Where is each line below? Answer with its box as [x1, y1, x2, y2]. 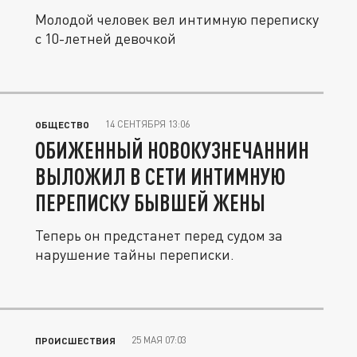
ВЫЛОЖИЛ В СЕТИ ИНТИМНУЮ [35, 163, 285, 190]
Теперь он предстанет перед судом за [35, 226, 283, 244]
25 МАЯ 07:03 [131, 334, 186, 346]
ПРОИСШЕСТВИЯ [35, 335, 116, 346]
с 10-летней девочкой [35, 29, 176, 47]
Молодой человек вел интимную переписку [35, 10, 319, 28]
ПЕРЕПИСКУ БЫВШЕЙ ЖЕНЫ [35, 189, 265, 216]
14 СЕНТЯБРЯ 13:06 [105, 118, 190, 130]
